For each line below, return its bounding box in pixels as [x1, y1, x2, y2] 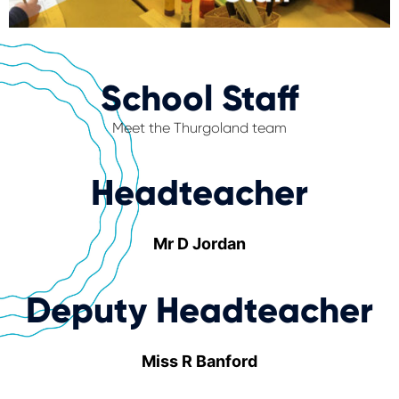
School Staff [101, 77, 298, 121]
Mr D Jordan [153, 234, 246, 254]
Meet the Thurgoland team [112, 119, 287, 137]
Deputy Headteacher [26, 289, 373, 333]
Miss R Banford [142, 352, 257, 371]
